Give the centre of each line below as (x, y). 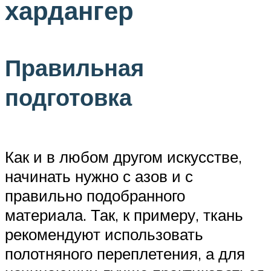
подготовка (68, 97)
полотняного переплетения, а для (125, 253)
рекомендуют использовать (104, 234)
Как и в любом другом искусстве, (123, 156)
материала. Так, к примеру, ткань (124, 214)
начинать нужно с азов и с (99, 176)
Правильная (74, 68)
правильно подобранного (95, 195)
